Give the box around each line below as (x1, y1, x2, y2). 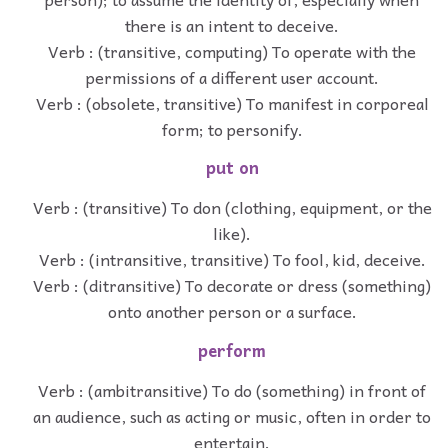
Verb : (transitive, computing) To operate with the (48, 37, 416, 64)
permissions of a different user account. (85, 63, 379, 90)
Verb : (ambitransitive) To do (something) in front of (38, 376, 426, 403)
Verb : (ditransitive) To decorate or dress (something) (33, 272, 431, 299)
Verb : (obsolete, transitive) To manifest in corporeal (35, 89, 429, 116)
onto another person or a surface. (107, 298, 357, 325)
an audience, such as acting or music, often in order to (33, 402, 431, 429)
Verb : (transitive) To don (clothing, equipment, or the (32, 194, 432, 221)
